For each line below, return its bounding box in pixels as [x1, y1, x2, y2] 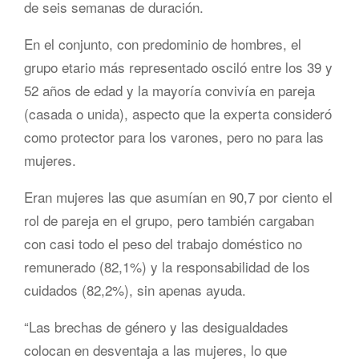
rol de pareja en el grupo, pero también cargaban [24, 209, 314, 230]
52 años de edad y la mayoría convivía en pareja [24, 79, 315, 100]
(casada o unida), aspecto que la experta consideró [24, 103, 332, 123]
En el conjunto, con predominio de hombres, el [24, 33, 301, 54]
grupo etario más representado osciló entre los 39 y [24, 56, 333, 77]
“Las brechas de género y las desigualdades [24, 316, 288, 337]
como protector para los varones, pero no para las [24, 126, 324, 147]
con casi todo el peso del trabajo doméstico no [24, 232, 302, 253]
